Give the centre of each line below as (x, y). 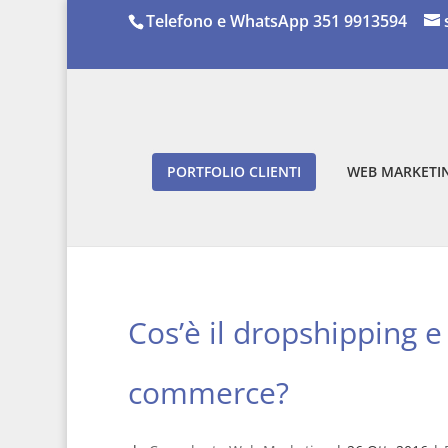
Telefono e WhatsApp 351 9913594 (276, 21)
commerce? (208, 392)
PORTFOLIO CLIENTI (234, 171)
